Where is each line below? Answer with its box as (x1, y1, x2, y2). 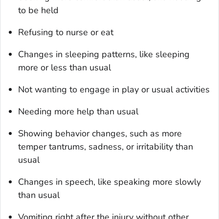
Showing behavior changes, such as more (18, 127, 182, 139)
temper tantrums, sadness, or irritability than (18, 140, 193, 153)
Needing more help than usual (18, 105, 138, 117)
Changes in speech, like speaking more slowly (18, 175, 201, 188)
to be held (18, 4, 59, 16)
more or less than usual (18, 61, 111, 73)
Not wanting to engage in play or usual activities (18, 83, 210, 95)
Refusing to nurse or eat (18, 26, 113, 38)
